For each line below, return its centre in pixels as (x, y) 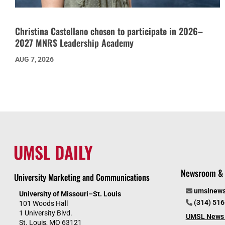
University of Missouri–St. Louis (70, 194)
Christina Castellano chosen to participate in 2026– (109, 31)
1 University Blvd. (45, 213)
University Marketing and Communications (82, 177)
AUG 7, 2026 (34, 60)
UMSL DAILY (53, 152)
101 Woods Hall (43, 204)
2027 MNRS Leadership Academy (74, 43)
